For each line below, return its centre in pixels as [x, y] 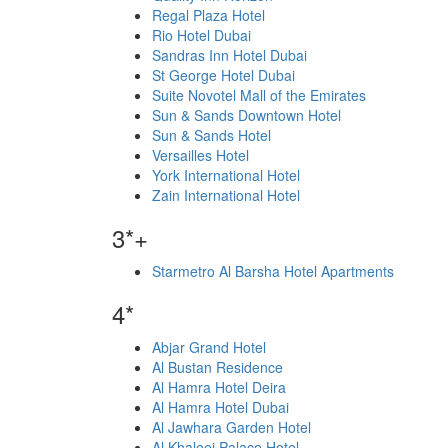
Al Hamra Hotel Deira [219, 387]
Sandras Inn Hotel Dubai [229, 55]
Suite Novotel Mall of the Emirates [259, 95]
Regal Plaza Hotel [208, 15]
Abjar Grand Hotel [209, 347]
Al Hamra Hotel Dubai [220, 407]
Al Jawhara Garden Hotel [231, 427]
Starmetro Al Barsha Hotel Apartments [273, 271]
